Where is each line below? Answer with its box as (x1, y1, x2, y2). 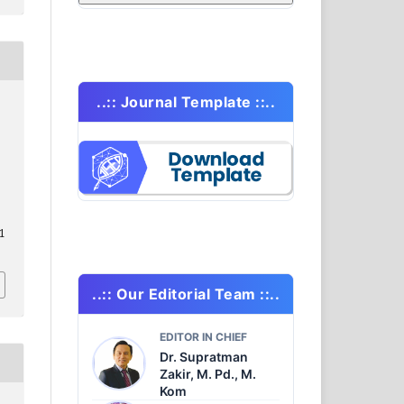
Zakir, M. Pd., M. (160, 365, 256, 381)
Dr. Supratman (160, 348, 248, 364)
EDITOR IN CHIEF (160, 329, 247, 344)
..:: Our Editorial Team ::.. (92, 284, 280, 303)
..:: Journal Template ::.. (96, 92, 275, 111)
